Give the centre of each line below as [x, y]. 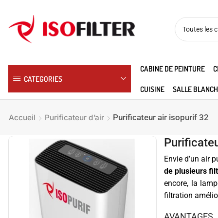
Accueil [22, 118]
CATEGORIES [43, 79]
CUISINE [152, 89]
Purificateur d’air [74, 118]
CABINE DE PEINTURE [172, 69]
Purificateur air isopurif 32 [161, 117]
